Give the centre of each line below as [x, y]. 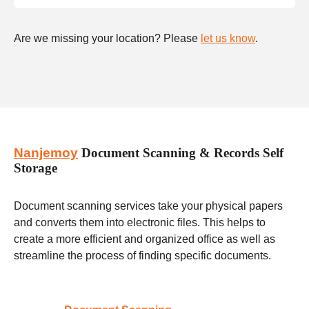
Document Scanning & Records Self [181, 153]
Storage [36, 168]
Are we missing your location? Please [107, 38]
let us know [228, 38]
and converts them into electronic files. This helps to [140, 222]
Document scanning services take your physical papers [148, 206]
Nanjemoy [46, 153]
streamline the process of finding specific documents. [142, 255]
